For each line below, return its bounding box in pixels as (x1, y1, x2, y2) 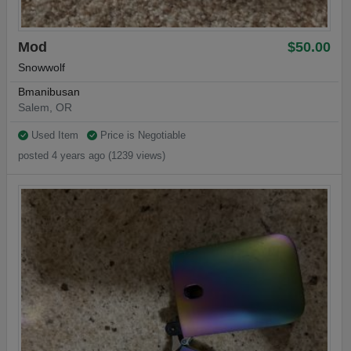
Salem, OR (18, 102, 72, 114)
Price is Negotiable (96, 129, 186, 142)
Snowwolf (18, 61, 65, 74)
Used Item (28, 129, 81, 142)
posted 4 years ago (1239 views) (18, 149, 165, 161)
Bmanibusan (18, 86, 80, 99)
